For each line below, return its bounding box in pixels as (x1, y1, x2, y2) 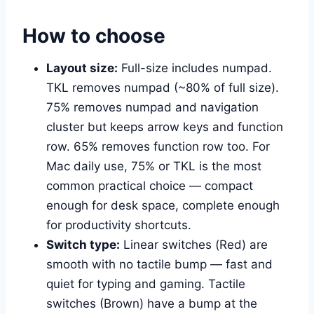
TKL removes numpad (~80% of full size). (46, 80, 279, 95)
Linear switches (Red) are (120, 237, 268, 252)
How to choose (22, 23, 165, 48)
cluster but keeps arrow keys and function (46, 119, 283, 134)
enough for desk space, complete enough (46, 198, 280, 212)
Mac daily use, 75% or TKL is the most (46, 158, 261, 173)
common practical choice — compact (46, 178, 253, 193)
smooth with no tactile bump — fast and (46, 257, 273, 271)
